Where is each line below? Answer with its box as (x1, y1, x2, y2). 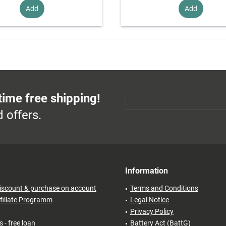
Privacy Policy (130, 207, 174, 216)
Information (125, 166, 168, 176)
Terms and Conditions (130, 184, 198, 193)
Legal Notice (130, 196, 169, 204)
